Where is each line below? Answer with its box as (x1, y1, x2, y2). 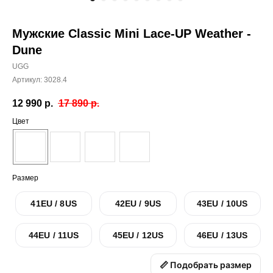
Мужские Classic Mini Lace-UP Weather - (12, 27, 251, 40)
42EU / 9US (115, 199, 161, 209)
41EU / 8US (30, 199, 77, 209)
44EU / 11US (28, 230, 79, 241)
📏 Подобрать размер (160, 260, 252, 271)
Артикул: (12, 76, 44, 84)
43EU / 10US (197, 199, 248, 209)
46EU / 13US (197, 230, 248, 241)
